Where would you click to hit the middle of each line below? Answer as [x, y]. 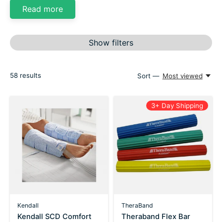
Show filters [111, 42]
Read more [43, 9]
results [29, 75]
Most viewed [182, 76]
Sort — [148, 76]
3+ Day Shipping [177, 105]
